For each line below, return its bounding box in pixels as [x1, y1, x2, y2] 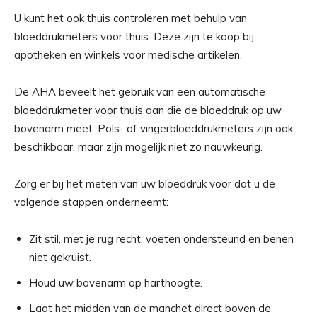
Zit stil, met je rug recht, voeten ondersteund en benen [29, 232, 294, 246]
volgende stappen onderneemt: [14, 195, 168, 209]
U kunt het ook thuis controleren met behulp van [14, 11, 247, 25]
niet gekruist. [29, 250, 91, 265]
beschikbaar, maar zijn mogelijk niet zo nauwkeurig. [14, 140, 263, 154]
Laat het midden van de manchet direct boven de [29, 301, 271, 316]
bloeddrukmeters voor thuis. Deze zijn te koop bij [14, 30, 254, 44]
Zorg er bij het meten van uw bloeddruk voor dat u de [14, 177, 275, 191]
